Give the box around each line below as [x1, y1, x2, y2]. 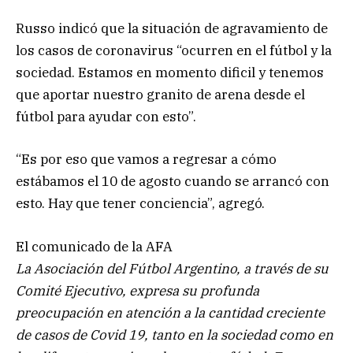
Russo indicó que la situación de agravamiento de [16, 20, 328, 38]
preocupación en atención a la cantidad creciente [16, 303, 325, 321]
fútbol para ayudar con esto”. [16, 108, 196, 126]
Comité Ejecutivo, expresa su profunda [16, 281, 259, 299]
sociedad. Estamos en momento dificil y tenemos [16, 64, 324, 82]
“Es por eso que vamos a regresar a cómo [16, 150, 277, 169]
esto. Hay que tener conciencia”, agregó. [16, 195, 265, 213]
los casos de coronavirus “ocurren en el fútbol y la [16, 42, 332, 60]
